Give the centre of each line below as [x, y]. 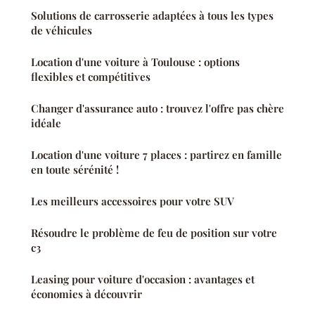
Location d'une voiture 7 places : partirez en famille [156, 155]
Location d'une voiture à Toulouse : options [135, 62]
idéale [46, 123]
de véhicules [62, 31]
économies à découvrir [86, 294]
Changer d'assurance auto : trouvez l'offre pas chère [157, 109]
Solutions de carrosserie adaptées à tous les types [152, 16]
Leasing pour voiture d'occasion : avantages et [143, 279]
